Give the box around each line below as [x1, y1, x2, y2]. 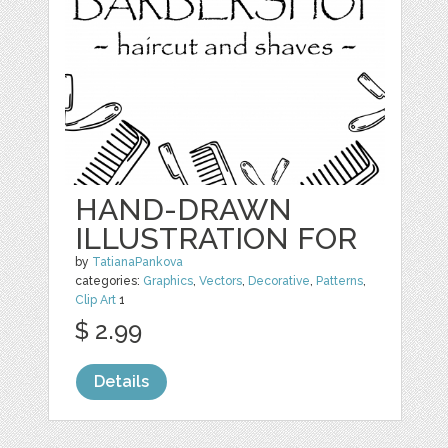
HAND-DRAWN [75, 192, 293, 228]
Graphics [143, 274, 194, 289]
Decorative [248, 274, 311, 289]
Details [94, 372, 150, 392]
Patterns [316, 274, 364, 289]
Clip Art [75, 293, 117, 308]
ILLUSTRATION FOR [75, 221, 358, 257]
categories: [75, 274, 144, 289]
